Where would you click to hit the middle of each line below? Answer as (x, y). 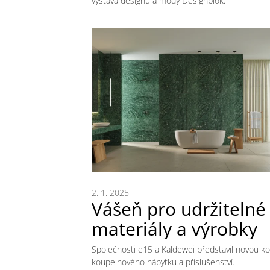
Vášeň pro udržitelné (179, 209)
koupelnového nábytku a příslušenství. (163, 262)
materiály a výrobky (174, 228)
